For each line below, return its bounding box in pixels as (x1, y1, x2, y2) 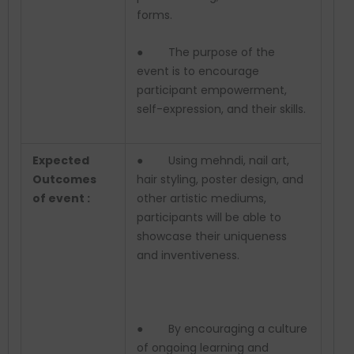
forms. (137, 7, 172, 24)
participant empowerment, (137, 81, 287, 98)
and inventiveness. (137, 247, 239, 264)
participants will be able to (137, 209, 281, 226)
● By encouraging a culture (137, 321, 307, 337)
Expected (32, 153, 89, 169)
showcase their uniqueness (137, 228, 287, 245)
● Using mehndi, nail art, (137, 153, 289, 169)
